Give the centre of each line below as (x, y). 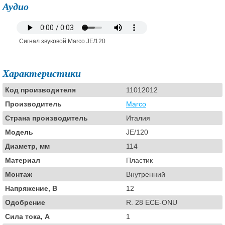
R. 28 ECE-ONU (152, 202)
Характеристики (42, 73)
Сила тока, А (27, 216)
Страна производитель (46, 118)
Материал (23, 160)
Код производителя (40, 90)
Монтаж (19, 174)
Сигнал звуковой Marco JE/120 (62, 41)
